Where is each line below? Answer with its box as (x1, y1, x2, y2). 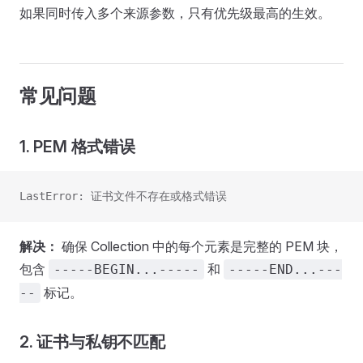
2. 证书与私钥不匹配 (19, 332, 165, 352)
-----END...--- (228, 262, 342, 277)
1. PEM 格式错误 (19, 137, 135, 156)
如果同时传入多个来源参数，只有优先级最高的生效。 (19, 5, 331, 21)
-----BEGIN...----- (53, 262, 199, 277)
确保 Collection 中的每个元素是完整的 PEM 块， (58, 238, 343, 254)
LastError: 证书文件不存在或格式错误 (19, 190, 227, 203)
